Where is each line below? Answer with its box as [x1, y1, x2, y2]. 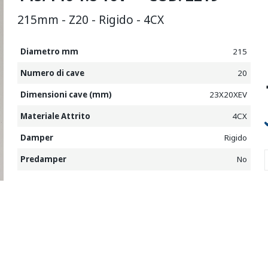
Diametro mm [20, 46, 79, 57]
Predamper [20, 154, 67, 165]
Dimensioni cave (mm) [20, 89, 112, 100]
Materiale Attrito [20, 111, 91, 122]
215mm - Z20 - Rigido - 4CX [17, 11, 164, 28]
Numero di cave [20, 68, 85, 79]
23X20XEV [209, 89, 247, 100]
